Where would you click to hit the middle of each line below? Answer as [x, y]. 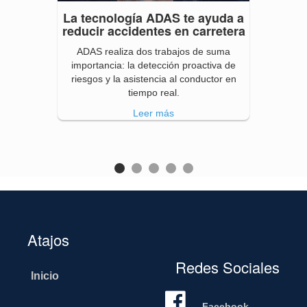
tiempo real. [153, 93]
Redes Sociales [228, 267]
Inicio [45, 275]
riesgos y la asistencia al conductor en [153, 79]
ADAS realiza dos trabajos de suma [153, 52]
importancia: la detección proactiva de [153, 65]
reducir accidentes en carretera [153, 31]
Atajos [48, 239]
